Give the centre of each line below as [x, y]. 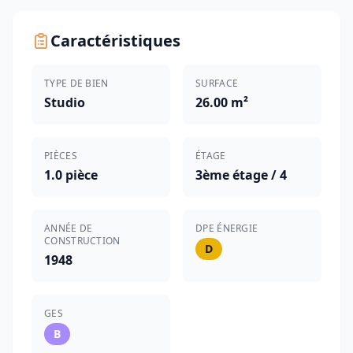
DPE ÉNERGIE [227, 228]
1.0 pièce [71, 175]
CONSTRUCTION [82, 241]
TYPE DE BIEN [76, 83]
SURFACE [217, 83]
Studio [65, 102]
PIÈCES [61, 156]
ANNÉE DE [69, 228]
